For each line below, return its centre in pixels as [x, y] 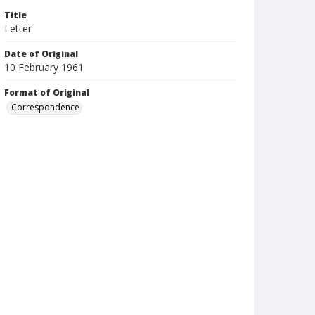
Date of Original [41, 54]
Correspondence [45, 107]
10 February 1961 [44, 67]
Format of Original [47, 92]
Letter [18, 28]
